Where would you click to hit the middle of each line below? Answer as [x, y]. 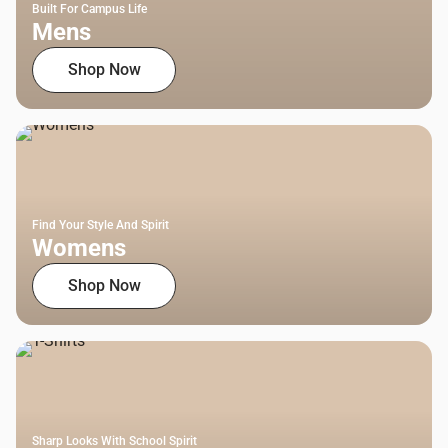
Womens [79, 248]
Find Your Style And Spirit [100, 225]
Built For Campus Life [89, 9]
